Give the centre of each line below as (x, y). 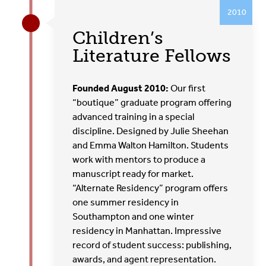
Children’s (118, 38)
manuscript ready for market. (133, 173)
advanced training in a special (134, 116)
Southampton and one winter (134, 216)
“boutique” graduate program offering (152, 102)
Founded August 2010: (121, 88)
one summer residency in (126, 202)
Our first (187, 88)
